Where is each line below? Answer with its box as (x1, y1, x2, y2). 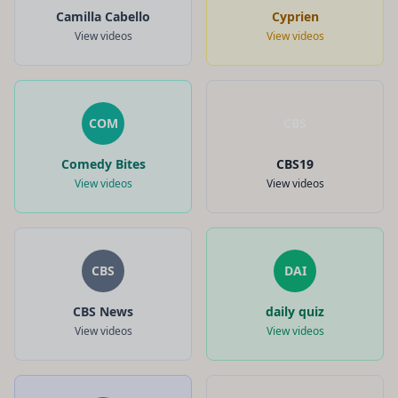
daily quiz (266, 302, 324, 320)
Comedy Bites (60, 155, 146, 172)
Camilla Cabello (56, 7, 150, 25)
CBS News (73, 302, 133, 320)
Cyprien (271, 7, 319, 25)
